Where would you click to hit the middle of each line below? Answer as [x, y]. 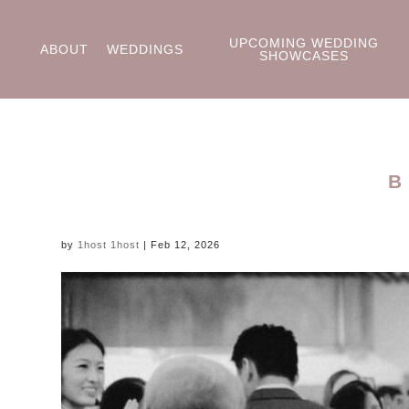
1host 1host [109, 245]
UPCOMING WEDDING [304, 43]
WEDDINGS [145, 49]
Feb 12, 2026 [186, 245]
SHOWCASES [304, 56]
